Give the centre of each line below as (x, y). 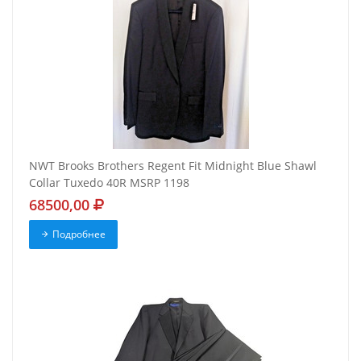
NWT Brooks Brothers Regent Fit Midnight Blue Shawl (173, 166)
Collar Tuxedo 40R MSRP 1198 (109, 183)
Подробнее (79, 234)
